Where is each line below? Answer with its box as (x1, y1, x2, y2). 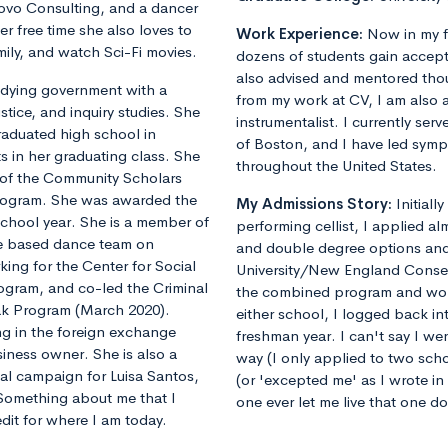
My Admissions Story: (236, 194, 396, 214)
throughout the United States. (236, 156, 437, 176)
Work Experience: (236, 24, 367, 44)
